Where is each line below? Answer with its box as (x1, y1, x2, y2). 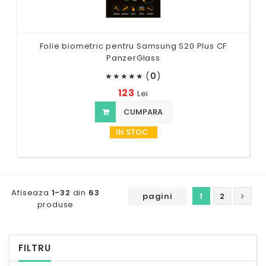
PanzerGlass (106, 52, 160, 64)
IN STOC (115, 126, 148, 138)
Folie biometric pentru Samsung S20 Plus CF (39, 40, 227, 52)
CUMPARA (122, 106, 163, 118)
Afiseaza (11, 186, 52, 198)
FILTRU (18, 241, 51, 254)
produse (37, 198, 74, 210)
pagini (142, 190, 173, 202)
